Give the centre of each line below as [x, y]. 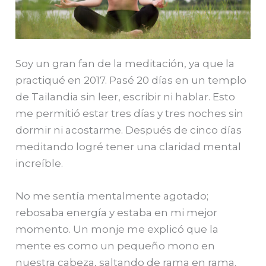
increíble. [39, 164]
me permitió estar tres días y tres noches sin [130, 114]
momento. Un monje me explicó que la [117, 229]
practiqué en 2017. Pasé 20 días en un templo [131, 80]
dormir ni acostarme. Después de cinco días [129, 130]
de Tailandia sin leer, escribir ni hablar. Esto [126, 97]
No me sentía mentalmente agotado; [112, 196]
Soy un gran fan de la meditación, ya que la [125, 64]
